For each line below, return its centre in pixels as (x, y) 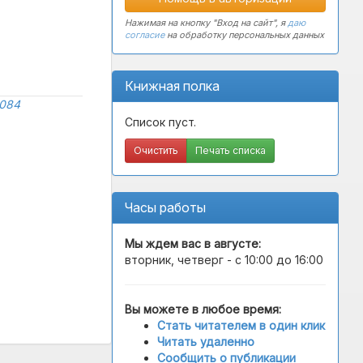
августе (235, 243)
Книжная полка (172, 86)
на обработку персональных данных (244, 35)
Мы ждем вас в (168, 243)
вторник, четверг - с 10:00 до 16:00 (224, 260)
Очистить (156, 150)
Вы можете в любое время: (203, 309)
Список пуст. (160, 122)
